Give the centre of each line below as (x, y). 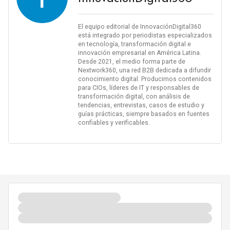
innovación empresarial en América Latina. (139, 53)
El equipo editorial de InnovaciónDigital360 (139, 26)
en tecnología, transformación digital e (134, 44)
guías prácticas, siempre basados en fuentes (143, 114)
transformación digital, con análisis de (134, 96)
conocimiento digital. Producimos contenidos (145, 79)
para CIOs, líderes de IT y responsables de (138, 88)
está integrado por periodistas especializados (145, 35)
